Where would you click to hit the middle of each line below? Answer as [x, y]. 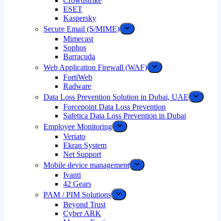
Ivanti [72, 175]
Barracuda [79, 56]
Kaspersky [80, 18]
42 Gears [77, 184]
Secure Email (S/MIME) [81, 29]
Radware [77, 86]
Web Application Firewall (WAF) [95, 67]
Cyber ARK [82, 213]
